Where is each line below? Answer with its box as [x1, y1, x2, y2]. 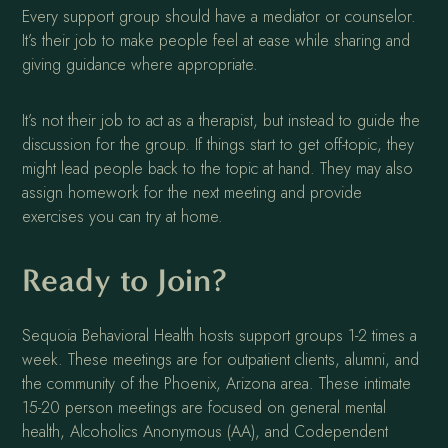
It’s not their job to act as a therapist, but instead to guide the [22, 109, 421, 133]
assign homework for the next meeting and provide [22, 181, 363, 205]
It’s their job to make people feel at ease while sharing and [22, 29, 411, 53]
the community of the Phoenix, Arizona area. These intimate [22, 372, 412, 396]
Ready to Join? [22, 261, 228, 300]
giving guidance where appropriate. [22, 53, 259, 77]
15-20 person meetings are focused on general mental [22, 396, 387, 420]
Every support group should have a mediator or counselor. [22, 5, 417, 29]
